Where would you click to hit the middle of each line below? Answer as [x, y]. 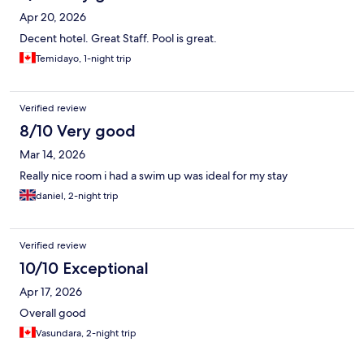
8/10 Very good [78, 130]
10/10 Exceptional [84, 268]
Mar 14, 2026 [52, 154]
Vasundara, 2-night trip [86, 333]
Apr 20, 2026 [53, 17]
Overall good [53, 312]
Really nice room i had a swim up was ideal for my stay [154, 175]
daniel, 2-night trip [77, 195]
